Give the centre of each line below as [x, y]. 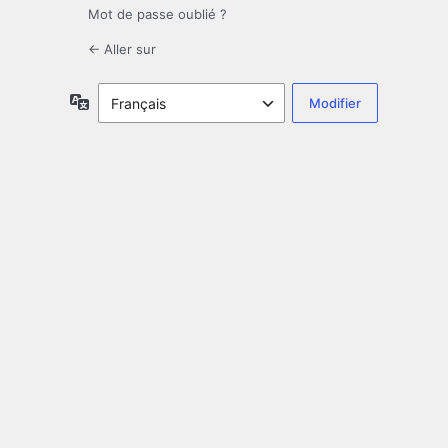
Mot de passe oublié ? [157, 14]
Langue [113, 101]
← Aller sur [122, 49]
